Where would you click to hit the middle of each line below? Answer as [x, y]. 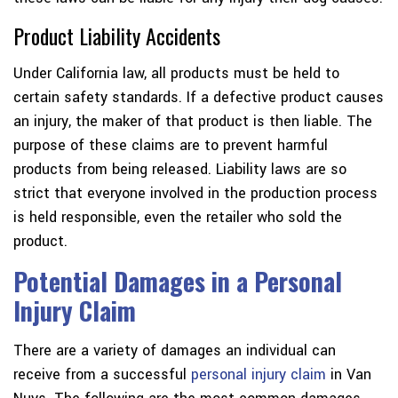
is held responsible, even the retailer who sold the [178, 218]
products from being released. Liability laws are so [180, 170]
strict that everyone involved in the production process [195, 194]
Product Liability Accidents [117, 36]
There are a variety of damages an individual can [175, 351]
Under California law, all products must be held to [176, 74]
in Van [349, 375]
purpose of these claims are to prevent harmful [171, 146]
